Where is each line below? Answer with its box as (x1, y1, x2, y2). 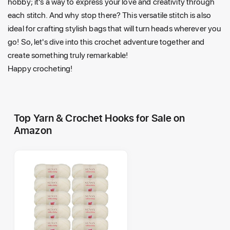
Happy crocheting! (8, 63, 73, 74)
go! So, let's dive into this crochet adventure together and (8, 36, 205, 47)
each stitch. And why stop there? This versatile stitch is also (8, 9, 211, 21)
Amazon (14, 123, 52, 137)
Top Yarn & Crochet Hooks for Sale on (14, 111, 185, 125)
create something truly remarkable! (8, 49, 130, 61)
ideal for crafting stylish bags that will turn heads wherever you (8, 23, 221, 34)
